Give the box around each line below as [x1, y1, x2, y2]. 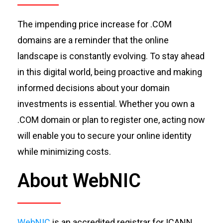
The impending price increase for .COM [17, 19, 172, 30]
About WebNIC [17, 170, 141, 192]
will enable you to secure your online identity [17, 130, 192, 141]
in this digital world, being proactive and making [17, 67, 202, 78]
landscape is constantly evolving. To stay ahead [17, 51, 205, 62]
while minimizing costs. [17, 146, 111, 157]
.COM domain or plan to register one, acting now [17, 114, 205, 125]
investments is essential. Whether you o [17, 99, 176, 110]
